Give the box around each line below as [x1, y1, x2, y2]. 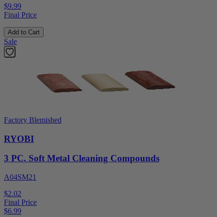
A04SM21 [4, 173, 36, 182]
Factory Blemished [4, 115, 62, 124]
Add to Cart [8, 28, 40, 36]
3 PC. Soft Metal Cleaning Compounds [4, 153, 159, 164]
